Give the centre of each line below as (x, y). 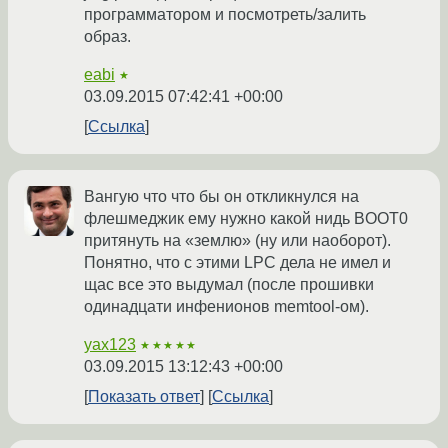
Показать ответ (144, 397)
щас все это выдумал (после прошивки (229, 285)
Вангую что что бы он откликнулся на (221, 197)
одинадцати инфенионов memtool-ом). (226, 307)
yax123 (110, 345)
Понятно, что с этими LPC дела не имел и (237, 263)
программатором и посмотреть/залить (225, 15)
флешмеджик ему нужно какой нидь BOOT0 (246, 219)
